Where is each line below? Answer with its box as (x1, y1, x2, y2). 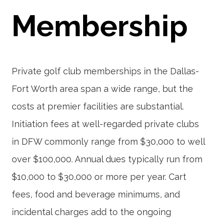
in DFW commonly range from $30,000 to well (12, 136, 205, 147)
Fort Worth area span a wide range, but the (12, 84, 193, 94)
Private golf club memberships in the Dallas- (12, 66, 199, 76)
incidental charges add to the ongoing (12, 207, 171, 217)
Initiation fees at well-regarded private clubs (12, 119, 199, 129)
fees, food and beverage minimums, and (12, 189, 180, 199)
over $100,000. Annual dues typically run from (12, 154, 202, 164)
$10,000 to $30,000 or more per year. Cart (12, 172, 186, 182)
